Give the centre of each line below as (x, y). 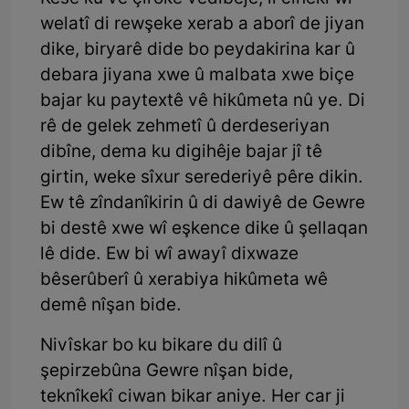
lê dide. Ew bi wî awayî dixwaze (169, 255)
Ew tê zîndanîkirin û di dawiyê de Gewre (203, 204)
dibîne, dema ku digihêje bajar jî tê (181, 152)
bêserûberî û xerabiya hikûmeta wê (184, 280)
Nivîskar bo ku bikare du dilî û (161, 346)
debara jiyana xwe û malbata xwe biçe (197, 76)
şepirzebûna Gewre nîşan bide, (167, 372)
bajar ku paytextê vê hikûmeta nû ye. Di (203, 101)
